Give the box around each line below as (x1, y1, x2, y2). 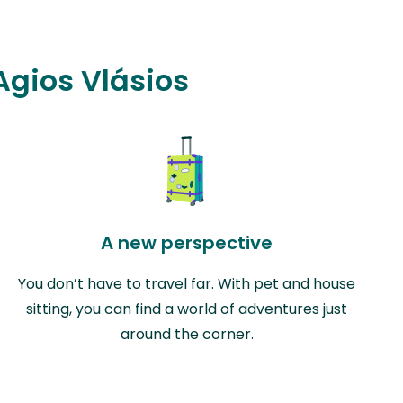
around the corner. (120, 323, 254, 345)
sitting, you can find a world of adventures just (26, 298, 348, 319)
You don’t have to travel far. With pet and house (18, 273, 356, 294)
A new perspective (101, 229, 273, 255)
